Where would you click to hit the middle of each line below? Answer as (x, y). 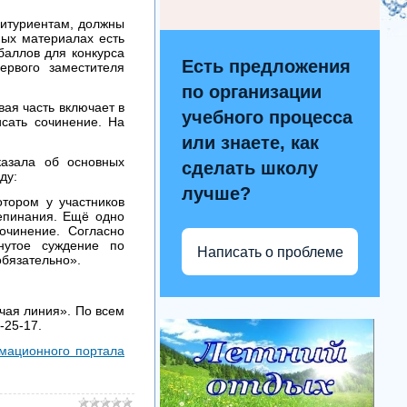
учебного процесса (267, 118)
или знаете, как (250, 143)
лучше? (216, 194)
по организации (252, 92)
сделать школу (250, 169)
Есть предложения (266, 67)
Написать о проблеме (270, 252)
